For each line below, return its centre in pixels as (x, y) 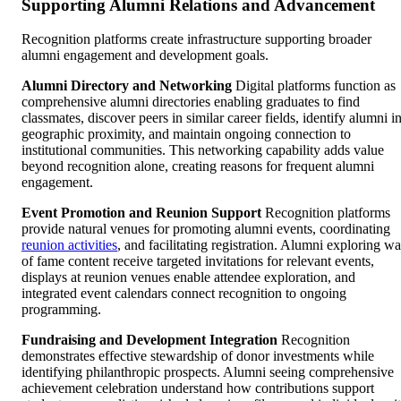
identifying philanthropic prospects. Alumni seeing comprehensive (208, 372)
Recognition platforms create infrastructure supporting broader (196, 39)
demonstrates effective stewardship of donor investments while (198, 356)
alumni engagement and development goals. (145, 55)
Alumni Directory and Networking (127, 86)
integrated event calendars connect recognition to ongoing (184, 294)
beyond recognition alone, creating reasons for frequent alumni (198, 166)
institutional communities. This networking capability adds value (203, 150)
